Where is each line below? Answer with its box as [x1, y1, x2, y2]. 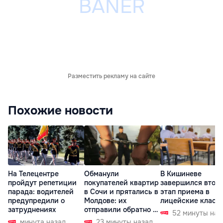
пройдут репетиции [8, 178, 77, 188]
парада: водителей [8, 187, 74, 197]
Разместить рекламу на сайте [68, 72, 155, 80]
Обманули [84, 169, 119, 179]
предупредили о [8, 196, 65, 206]
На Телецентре [8, 169, 59, 179]
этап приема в [160, 187, 210, 197]
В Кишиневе [160, 169, 202, 179]
